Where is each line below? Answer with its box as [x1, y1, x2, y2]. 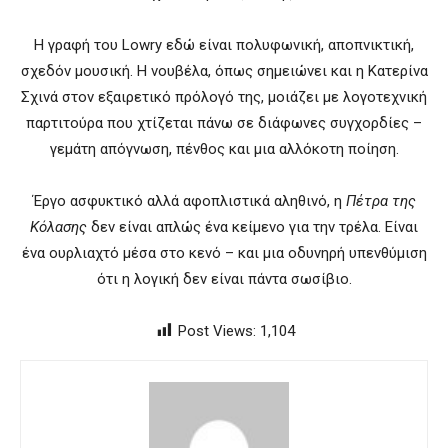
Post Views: [177, 322, 256, 341]
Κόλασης [30, 218, 87, 237]
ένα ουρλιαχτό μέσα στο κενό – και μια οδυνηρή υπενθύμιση [21, 244, 427, 263]
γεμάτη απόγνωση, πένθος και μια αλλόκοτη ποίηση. [49, 140, 399, 159]
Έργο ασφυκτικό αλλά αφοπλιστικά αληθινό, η [32, 192, 346, 211]
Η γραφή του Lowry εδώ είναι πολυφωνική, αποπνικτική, [34, 36, 414, 55]
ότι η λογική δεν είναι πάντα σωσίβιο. [96, 270, 352, 289]
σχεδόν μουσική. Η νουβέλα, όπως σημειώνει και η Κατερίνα [20, 62, 428, 81]
